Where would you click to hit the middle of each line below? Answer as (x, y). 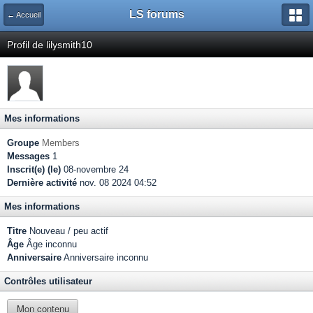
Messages (28, 156)
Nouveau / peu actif (67, 231)
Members (61, 143)
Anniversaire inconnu (105, 257)
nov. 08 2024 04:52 (117, 183)
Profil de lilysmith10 (50, 45)
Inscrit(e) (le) (34, 169)
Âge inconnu (50, 244)
